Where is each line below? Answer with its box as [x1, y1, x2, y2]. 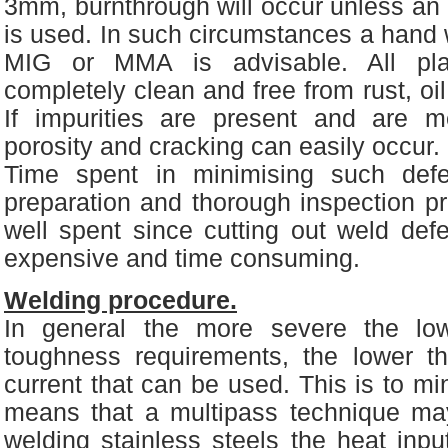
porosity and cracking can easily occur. [4, 133, 440, 160]
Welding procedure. [4, 287, 237, 314]
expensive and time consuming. [4, 245, 360, 272]
